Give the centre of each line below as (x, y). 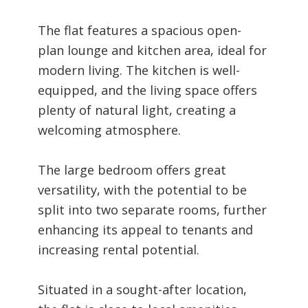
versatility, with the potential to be (142, 189)
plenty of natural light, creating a (137, 110)
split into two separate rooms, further (152, 209)
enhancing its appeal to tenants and (145, 229)
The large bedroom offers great (132, 169)
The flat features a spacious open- (140, 30)
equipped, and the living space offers (147, 90)
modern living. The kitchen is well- (139, 70)
